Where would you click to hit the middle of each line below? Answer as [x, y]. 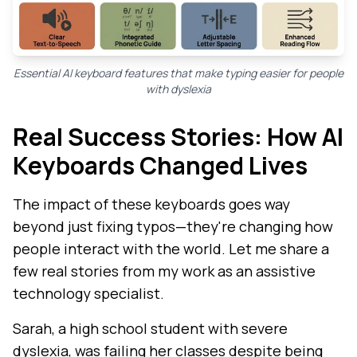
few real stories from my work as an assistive [164, 271]
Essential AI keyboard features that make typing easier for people [178, 73]
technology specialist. [88, 294]
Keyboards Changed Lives [160, 166]
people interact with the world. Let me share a [171, 249]
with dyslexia [178, 89]
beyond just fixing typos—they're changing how [173, 227]
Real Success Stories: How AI [178, 137]
